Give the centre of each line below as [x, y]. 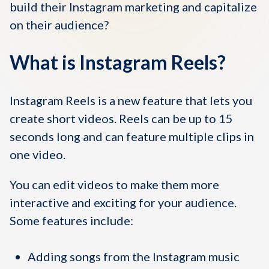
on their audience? [59, 25]
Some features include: [71, 220]
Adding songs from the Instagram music [134, 256]
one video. [38, 154]
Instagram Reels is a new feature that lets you [131, 100]
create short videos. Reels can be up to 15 [121, 118]
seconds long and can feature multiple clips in [132, 136]
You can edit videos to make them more [114, 184]
